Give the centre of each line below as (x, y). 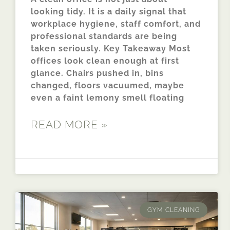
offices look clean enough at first (105, 61)
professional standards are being (104, 36)
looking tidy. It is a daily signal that (109, 11)
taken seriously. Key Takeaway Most (111, 48)
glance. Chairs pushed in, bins (97, 73)
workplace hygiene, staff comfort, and (116, 24)
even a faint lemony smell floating (108, 98)
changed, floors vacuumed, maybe (108, 85)
